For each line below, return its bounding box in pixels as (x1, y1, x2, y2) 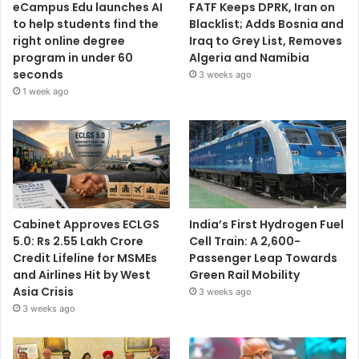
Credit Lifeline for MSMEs (13, 249, 157, 266)
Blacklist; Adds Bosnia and (189, 15, 345, 32)
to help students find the (13, 15, 159, 32)
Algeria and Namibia (189, 49, 310, 66)
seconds (13, 66, 63, 83)
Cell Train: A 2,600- (189, 232, 301, 249)
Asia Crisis (13, 283, 74, 300)
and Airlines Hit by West (13, 266, 151, 283)
